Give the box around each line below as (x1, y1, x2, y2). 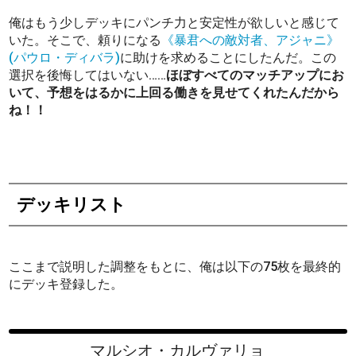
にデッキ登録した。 (9, 276, 124, 292)
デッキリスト (17, 193, 127, 215)
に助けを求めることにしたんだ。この (120, 49, 337, 65)
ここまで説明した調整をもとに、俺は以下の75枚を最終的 (9, 258, 342, 274)
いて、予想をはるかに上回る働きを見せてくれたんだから (9, 84, 340, 100)
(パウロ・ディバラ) (9, 49, 121, 65)
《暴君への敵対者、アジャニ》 (161, 32, 340, 48)
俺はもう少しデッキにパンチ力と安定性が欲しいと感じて (9, 14, 340, 30)
